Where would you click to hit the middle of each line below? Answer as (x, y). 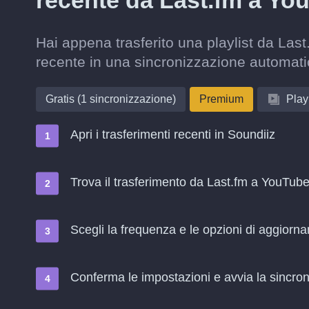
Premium (221, 99)
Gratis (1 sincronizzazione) (111, 99)
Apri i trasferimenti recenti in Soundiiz (173, 134)
